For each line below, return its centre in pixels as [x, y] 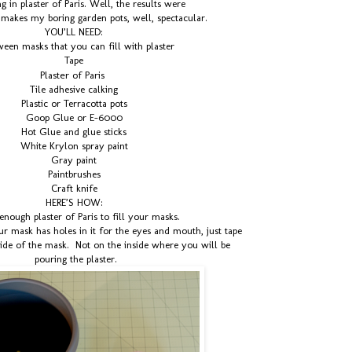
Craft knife [74, 189]
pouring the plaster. [74, 259]
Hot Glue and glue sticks [74, 132]
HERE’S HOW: [74, 203]
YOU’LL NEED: [74, 32]
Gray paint [74, 160]
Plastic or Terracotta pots [74, 104]
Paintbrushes [74, 174]
